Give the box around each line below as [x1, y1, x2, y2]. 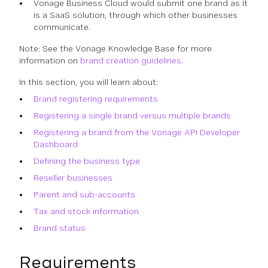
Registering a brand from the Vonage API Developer [33, 127, 240, 137]
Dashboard [33, 139, 78, 149]
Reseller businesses [33, 173, 112, 182]
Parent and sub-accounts [33, 190, 135, 199]
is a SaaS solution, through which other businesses [33, 10, 237, 20]
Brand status [33, 223, 86, 233]
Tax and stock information [33, 206, 139, 216]
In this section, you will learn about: [19, 77, 158, 87]
